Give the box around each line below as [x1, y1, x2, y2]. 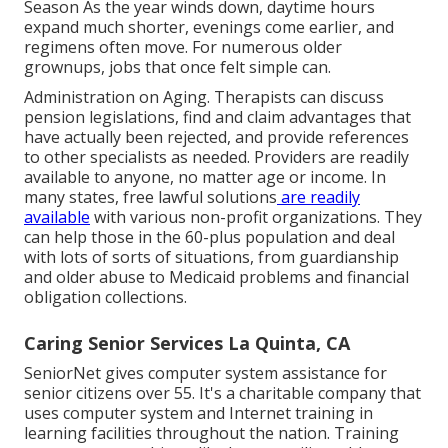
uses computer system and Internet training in [24, 401, 373, 424]
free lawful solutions [123, 185, 277, 208]
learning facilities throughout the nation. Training [24, 421, 399, 444]
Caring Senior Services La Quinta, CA [24, 330, 350, 355]
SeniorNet [24, 361, 101, 384]
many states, [24, 185, 123, 208]
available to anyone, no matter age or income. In [24, 165, 386, 188]
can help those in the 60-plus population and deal [24, 225, 395, 248]
